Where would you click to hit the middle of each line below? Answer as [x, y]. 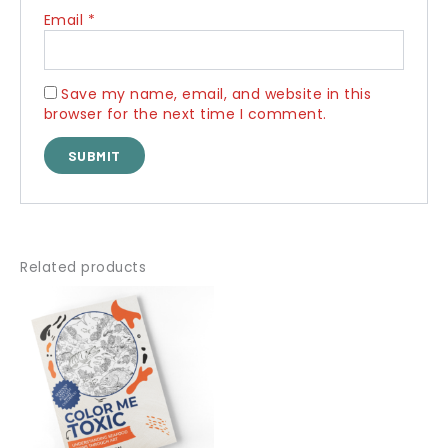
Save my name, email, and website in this [216, 93]
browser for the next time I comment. [185, 113]
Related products [83, 267]
